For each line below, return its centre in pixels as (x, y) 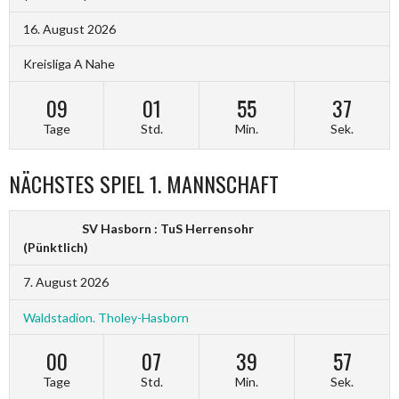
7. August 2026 (66, 281)
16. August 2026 (69, 28)
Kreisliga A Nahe (69, 64)
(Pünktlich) (56, 248)
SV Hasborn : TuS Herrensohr (168, 229)
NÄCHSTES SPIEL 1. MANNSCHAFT (144, 184)
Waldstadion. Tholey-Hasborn (106, 317)
